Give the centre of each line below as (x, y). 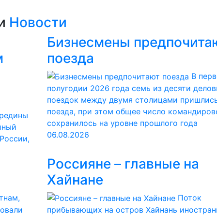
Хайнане (75, 179)
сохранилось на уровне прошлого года (122, 123)
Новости (38, 22)
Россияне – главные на (123, 163)
